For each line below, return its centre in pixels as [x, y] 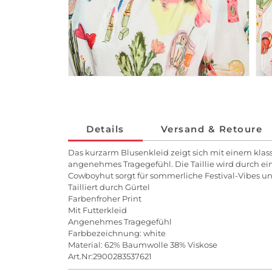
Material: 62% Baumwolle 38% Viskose [143, 245]
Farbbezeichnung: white [117, 233]
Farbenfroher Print [105, 199]
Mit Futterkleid [97, 210]
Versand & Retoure [211, 129]
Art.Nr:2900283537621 [110, 257]
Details [105, 129]
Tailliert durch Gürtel [109, 187]
